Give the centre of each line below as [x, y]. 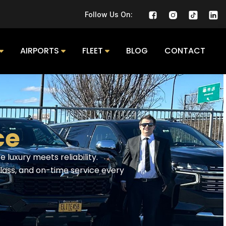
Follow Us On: [109, 14]
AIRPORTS [40, 51]
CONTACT [185, 51]
